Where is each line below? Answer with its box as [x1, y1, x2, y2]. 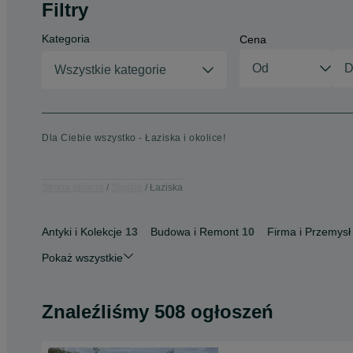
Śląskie [111, 181, 143, 193]
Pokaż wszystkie [42, 251, 123, 264]
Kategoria [42, 32, 90, 45]
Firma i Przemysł [267, 225, 351, 238]
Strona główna [42, 181, 104, 193]
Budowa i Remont [150, 225, 239, 238]
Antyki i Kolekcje [42, 225, 122, 238]
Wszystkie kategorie [54, 63, 166, 76]
